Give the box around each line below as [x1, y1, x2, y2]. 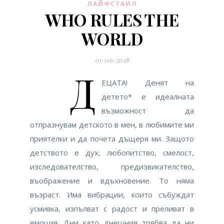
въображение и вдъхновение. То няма [30, 175, 194, 186]
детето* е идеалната [101, 91, 194, 102]
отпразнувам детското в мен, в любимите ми [30, 119, 194, 130]
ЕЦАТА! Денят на [101, 77, 194, 88]
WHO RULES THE [45, 8, 179, 31]
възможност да [101, 105, 194, 116]
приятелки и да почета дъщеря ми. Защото [30, 133, 194, 144]
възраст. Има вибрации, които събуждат [30, 189, 194, 200]
